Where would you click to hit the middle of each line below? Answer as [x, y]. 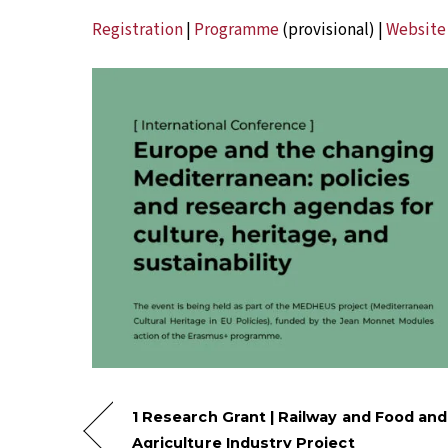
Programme [236, 29]
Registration [137, 29]
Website [416, 29]
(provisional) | [332, 29]
